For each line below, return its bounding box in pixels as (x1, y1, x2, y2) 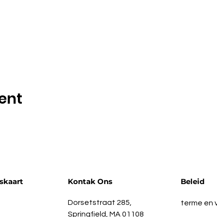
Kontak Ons (67, 177, 112, 186)
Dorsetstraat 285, (67, 199, 132, 206)
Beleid (180, 177, 204, 186)
